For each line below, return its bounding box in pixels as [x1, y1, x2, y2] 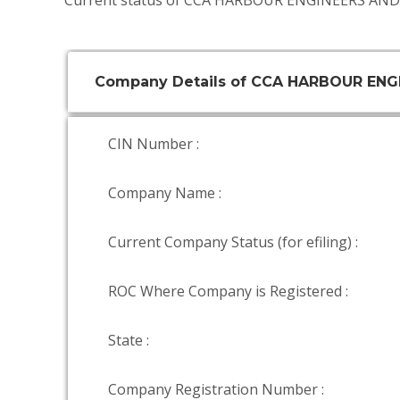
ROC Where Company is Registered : [108, 281, 348, 301]
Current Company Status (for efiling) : [108, 232, 358, 252]
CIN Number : [108, 134, 199, 154]
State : [108, 330, 149, 350]
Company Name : [108, 183, 221, 203]
